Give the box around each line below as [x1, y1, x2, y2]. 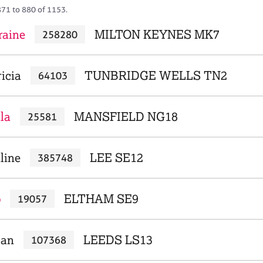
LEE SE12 [89, 150, 143, 165]
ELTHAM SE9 [63, 191, 139, 206]
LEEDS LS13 [83, 232, 153, 247]
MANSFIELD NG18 [73, 109, 178, 124]
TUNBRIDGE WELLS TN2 [84, 68, 227, 83]
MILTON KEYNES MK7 [94, 27, 220, 42]
